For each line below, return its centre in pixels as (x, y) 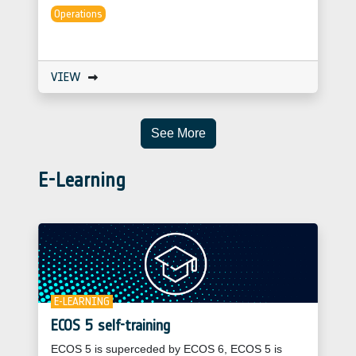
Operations (78, 14)
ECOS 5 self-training (110, 325)
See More (178, 133)
